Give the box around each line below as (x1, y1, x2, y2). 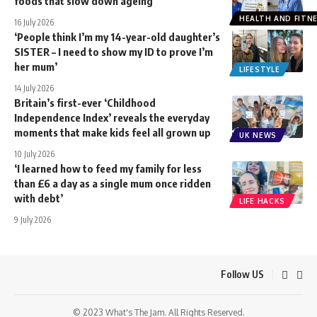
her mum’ (14, 59, 57, 73)
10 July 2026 (14, 148, 54, 159)
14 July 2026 (14, 82, 54, 93)
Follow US (221, 268, 264, 281)
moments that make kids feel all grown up (14, 125, 211, 139)
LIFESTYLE (239, 64, 280, 74)
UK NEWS (239, 130, 277, 139)
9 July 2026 (14, 214, 51, 225)
